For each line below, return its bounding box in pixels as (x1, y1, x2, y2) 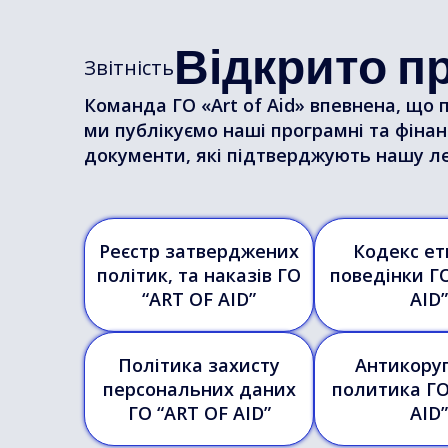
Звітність (84, 54, 174, 81)
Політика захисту (118, 353, 280, 377)
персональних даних (102, 377, 296, 401)
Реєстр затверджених (99, 239, 299, 263)
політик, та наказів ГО (97, 263, 301, 287)
